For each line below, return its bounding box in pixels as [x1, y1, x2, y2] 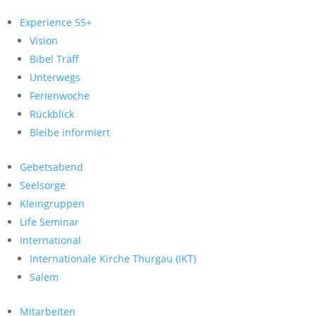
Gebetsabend [20, 160, 83, 174]
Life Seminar [20, 215, 79, 229]
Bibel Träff [30, 52, 79, 66]
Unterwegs [30, 71, 80, 84]
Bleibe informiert [30, 126, 110, 139]
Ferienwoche [30, 89, 90, 102]
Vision [30, 34, 58, 47]
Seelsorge [20, 178, 66, 192]
